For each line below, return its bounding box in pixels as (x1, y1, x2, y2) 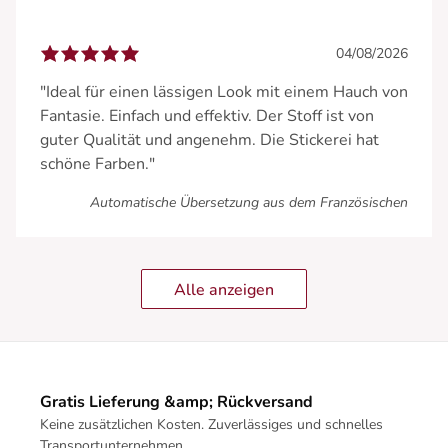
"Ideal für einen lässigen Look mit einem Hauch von (40, 80, 408, 103)
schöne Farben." (40, 152, 155, 175)
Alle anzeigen (174, 278, 274, 301)
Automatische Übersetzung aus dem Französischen (90, 192, 408, 212)
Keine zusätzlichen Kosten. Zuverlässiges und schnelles (40, 414, 383, 434)
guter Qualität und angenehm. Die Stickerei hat (40, 128, 379, 151)
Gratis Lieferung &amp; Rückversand (40, 390, 313, 413)
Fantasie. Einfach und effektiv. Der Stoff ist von (40, 104, 374, 127)
